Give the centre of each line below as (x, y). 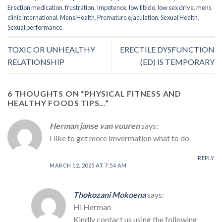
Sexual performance (35, 28)
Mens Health (77, 18)
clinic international (32, 18)
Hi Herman (92, 207)
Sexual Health (179, 18)
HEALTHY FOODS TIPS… (57, 103)
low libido (142, 8)
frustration (80, 8)
